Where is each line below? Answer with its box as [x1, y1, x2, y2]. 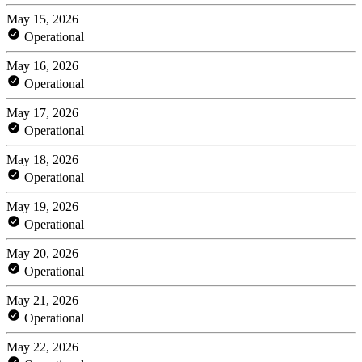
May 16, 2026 [6, 58, 78, 73]
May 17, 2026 [6, 105, 78, 120]
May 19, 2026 [6, 199, 78, 213]
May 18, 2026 [6, 152, 78, 166]
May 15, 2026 [6, 11, 78, 26]
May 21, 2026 [6, 293, 78, 307]
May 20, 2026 [6, 246, 78, 260]
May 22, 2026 [6, 339, 78, 354]
